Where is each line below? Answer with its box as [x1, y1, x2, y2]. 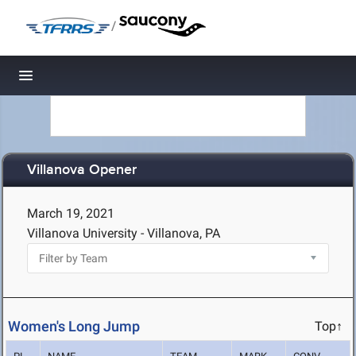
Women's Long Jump [8, 318, 140, 335]
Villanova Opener [27, 161, 137, 180]
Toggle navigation [26, 72, 133, 88]
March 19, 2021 [27, 206, 114, 221]
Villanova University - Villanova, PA [27, 226, 220, 241]
